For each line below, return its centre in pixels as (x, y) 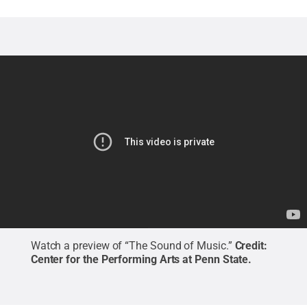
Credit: (251, 245)
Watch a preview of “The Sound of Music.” (131, 245)
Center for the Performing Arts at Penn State (139, 259)
